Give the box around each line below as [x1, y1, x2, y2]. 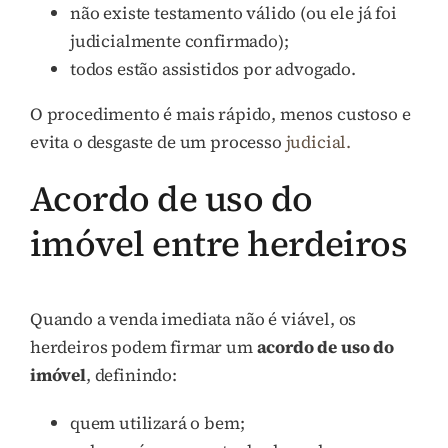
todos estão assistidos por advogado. [70, 57, 356, 82]
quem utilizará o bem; [70, 411, 245, 436]
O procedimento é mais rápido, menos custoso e [30, 102, 411, 127]
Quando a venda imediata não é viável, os [30, 307, 357, 332]
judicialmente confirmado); [70, 29, 289, 54]
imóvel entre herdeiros [30, 219, 408, 269]
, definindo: [85, 363, 177, 388]
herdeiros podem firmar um [30, 335, 257, 360]
